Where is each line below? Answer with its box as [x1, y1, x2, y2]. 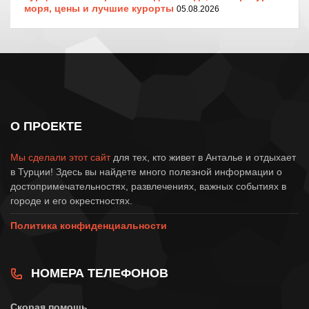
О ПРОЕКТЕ [10, 119, 82, 133]
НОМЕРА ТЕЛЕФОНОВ [31, 266, 168, 280]
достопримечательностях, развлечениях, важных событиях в [10, 180, 286, 192]
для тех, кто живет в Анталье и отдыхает [110, 151, 296, 163]
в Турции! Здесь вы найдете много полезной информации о [10, 166, 282, 177]
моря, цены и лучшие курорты [24, 2, 174, 14]
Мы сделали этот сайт [10, 151, 110, 163]
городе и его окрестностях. [10, 195, 132, 206]
